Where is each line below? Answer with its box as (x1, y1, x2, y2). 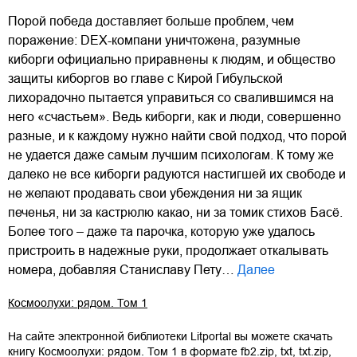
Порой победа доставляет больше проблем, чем (8, 14, 294, 28)
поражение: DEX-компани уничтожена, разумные (8, 33, 300, 47)
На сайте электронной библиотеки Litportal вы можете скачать (8, 329, 332, 343)
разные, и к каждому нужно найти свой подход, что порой (8, 128, 347, 143)
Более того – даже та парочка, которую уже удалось (8, 224, 315, 238)
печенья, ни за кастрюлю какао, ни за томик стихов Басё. (8, 205, 343, 219)
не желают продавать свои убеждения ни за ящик (8, 186, 302, 200)
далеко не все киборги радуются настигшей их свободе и (8, 167, 346, 181)
